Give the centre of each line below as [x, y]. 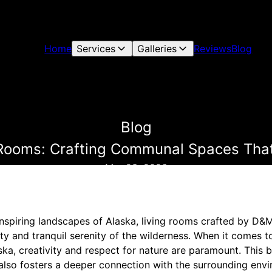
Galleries [157, 49]
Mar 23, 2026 [136, 168]
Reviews [213, 49]
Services [96, 49]
